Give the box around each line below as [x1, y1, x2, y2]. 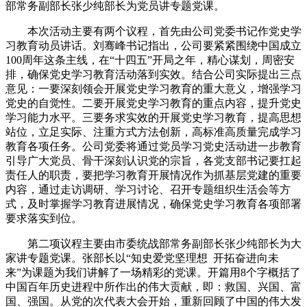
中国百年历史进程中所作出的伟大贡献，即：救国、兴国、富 [5, 280, 302, 293]
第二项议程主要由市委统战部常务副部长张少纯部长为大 [27, 237, 302, 249]
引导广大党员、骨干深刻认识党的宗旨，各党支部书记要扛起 [5, 154, 302, 167]
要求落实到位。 [5, 212, 82, 224]
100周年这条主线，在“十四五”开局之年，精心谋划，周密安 [5, 53, 295, 66]
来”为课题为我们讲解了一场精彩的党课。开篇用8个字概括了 [5, 266, 301, 278]
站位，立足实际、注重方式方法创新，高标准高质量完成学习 [5, 125, 302, 138]
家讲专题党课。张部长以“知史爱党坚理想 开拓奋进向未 [5, 251, 279, 264]
